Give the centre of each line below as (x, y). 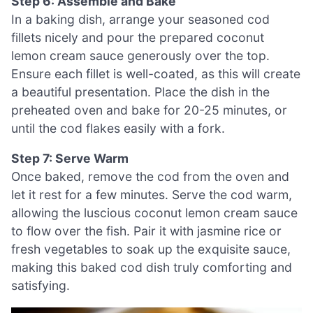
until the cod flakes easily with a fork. (118, 128)
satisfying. (41, 286)
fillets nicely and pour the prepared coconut (138, 37)
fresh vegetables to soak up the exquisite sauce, (151, 249)
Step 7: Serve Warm (70, 159)
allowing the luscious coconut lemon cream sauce (154, 213)
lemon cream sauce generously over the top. (140, 55)
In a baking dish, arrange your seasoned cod (140, 19)
